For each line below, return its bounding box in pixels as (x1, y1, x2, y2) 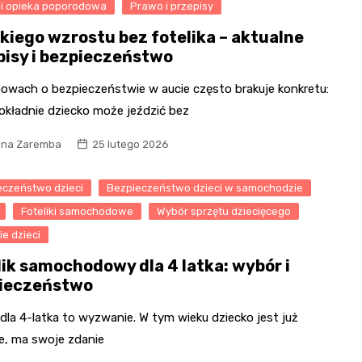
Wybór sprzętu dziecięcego (157, 204, 292, 217)
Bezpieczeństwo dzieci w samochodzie (107, 181, 304, 194)
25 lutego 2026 (92, 137, 170, 150)
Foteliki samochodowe (21, 204, 134, 217)
